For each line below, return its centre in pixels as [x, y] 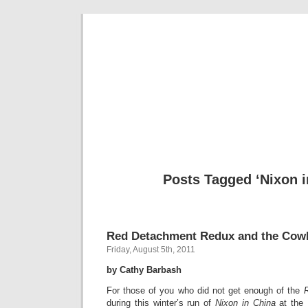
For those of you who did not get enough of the [205, 290]
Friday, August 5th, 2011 [151, 250]
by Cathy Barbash [144, 270]
